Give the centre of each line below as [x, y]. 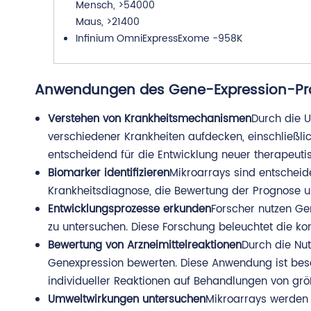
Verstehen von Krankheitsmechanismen [150, 119]
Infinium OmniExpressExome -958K [159, 39]
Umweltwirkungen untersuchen [127, 300]
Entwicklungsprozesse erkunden [129, 209]
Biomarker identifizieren [109, 173]
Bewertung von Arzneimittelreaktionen [145, 245]
